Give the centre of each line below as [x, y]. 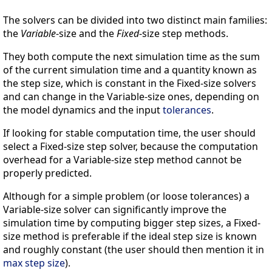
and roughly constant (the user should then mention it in [134, 250]
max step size [34, 263]
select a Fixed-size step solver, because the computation [131, 147]
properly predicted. [47, 173]
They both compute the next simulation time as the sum [131, 57]
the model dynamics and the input [83, 110]
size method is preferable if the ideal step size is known [130, 236]
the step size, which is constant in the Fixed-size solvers [130, 83]
